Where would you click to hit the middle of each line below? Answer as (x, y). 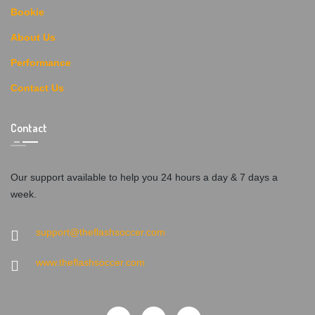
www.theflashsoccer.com (90, 263)
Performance (41, 63)
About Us (33, 38)
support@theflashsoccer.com (101, 232)
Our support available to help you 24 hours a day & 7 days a (144, 178)
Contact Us (37, 88)
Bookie (27, 12)
